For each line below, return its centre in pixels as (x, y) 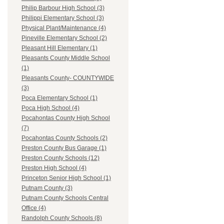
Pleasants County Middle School (66, 58)
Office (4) (34, 208)
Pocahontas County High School (66, 118)
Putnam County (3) (47, 188)
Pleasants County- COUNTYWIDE (68, 78)
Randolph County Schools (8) (62, 218)
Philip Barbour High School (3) (63, 8)
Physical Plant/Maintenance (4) (64, 28)
